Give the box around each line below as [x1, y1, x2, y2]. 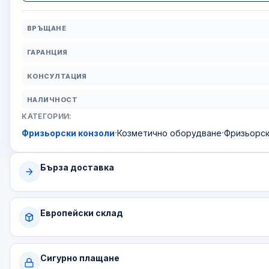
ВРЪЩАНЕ [26, 24, 67, 33]
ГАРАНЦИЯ [26, 47, 68, 56]
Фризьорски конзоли [22, 127, 115, 138]
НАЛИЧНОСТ [26, 95, 77, 104]
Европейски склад [40, 207, 123, 218]
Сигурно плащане [40, 253, 119, 264]
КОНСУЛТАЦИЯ [26, 71, 87, 80]
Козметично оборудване [117, 127, 222, 138]
